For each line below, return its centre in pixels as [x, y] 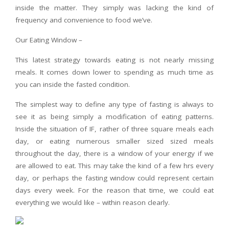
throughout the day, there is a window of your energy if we [114, 153]
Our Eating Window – [49, 40]
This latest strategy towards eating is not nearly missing [114, 60]
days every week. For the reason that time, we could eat [114, 190]
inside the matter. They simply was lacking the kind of [114, 8]
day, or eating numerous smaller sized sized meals [114, 141]
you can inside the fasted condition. [73, 84]
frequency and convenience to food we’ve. [84, 20]
